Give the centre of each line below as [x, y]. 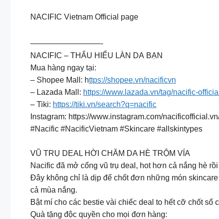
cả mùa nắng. [54, 190]
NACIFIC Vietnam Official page [84, 17]
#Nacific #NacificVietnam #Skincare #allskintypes [116, 129]
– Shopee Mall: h [60, 80]
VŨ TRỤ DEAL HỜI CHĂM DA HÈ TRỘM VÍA [110, 153]
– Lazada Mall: [57, 92]
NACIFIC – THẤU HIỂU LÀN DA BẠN [97, 55]
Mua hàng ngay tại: [63, 67]
